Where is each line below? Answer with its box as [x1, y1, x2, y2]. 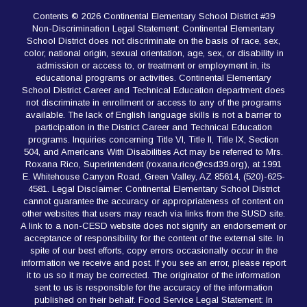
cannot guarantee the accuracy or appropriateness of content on [23, 196, 284, 206]
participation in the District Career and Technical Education [35, 122, 272, 132]
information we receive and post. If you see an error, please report [21, 258, 286, 268]
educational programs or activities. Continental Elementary [36, 73, 271, 83]
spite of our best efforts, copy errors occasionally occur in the [29, 245, 278, 256]
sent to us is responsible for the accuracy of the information [34, 282, 273, 293]
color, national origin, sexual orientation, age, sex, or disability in [23, 48, 284, 58]
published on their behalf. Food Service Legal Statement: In [34, 295, 273, 305]
